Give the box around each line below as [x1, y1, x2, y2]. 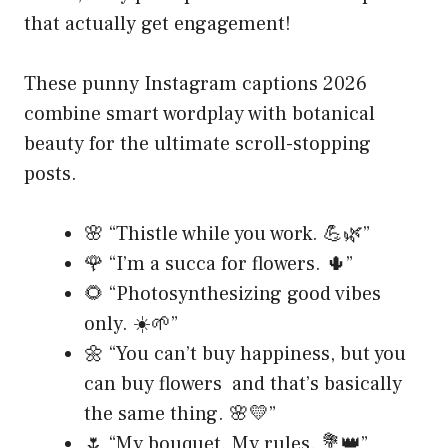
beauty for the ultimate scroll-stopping [24, 131, 371, 158]
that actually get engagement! [24, 11, 291, 38]
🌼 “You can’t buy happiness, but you [84, 341, 406, 368]
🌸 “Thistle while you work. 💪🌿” [84, 221, 370, 248]
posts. [24, 161, 77, 188]
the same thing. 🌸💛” [84, 401, 276, 428]
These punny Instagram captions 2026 [24, 71, 367, 98]
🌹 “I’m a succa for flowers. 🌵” [84, 251, 353, 278]
